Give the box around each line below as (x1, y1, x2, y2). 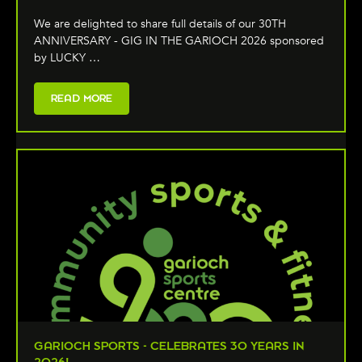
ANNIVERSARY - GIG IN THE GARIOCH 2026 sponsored (34, 32, 324, 48)
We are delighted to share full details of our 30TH (34, 15, 286, 32)
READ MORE (51, 91, 112, 104)
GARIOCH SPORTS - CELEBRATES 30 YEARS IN (34, 339, 305, 353)
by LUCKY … (34, 49, 100, 65)
